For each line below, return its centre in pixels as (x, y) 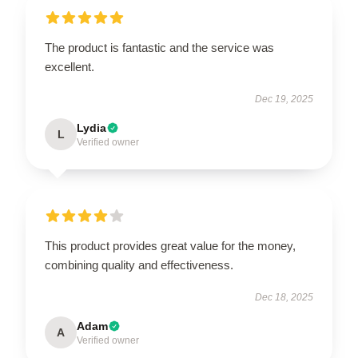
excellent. (70, 66)
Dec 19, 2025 (284, 99)
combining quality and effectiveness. (139, 265)
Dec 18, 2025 (284, 297)
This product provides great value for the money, (170, 245)
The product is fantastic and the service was (159, 47)
